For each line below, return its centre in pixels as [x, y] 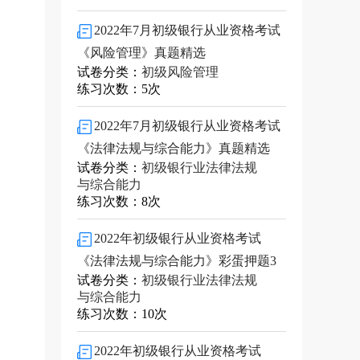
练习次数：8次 [119, 201]
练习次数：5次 [119, 89]
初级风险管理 [180, 72]
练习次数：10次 [122, 314]
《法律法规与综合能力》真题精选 [174, 148]
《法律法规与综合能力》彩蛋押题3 [177, 261]
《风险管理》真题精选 [141, 53]
